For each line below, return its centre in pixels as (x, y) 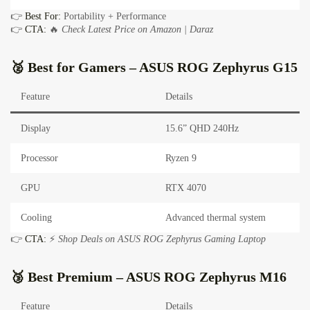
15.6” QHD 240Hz (202, 129)
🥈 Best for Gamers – (75, 67)
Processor (39, 158)
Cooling (36, 218)
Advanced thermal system (216, 218)
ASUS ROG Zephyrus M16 (206, 277)
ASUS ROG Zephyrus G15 (218, 67)
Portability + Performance (113, 17)
